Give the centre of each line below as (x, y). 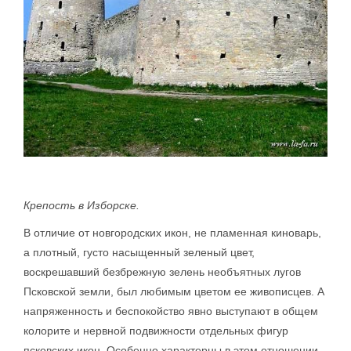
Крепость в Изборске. (81, 206)
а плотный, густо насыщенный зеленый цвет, (139, 253)
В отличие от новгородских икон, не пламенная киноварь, (172, 233)
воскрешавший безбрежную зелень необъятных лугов (162, 272)
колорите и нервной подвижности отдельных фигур (156, 331)
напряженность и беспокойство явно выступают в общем (171, 311)
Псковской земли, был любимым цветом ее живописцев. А (174, 292)
